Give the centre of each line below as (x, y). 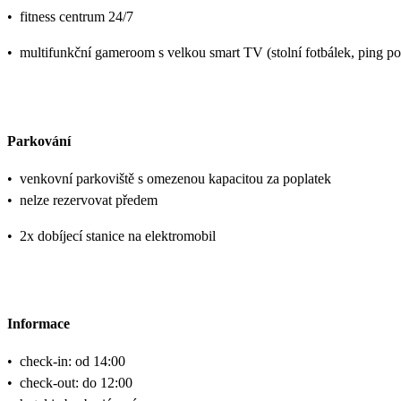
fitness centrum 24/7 (77, 17)
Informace (38, 324)
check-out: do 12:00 (76, 383)
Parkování (39, 141)
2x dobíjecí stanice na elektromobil (118, 235)
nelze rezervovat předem (89, 200)
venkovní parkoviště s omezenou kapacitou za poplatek (175, 178)
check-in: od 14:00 (73, 362)
